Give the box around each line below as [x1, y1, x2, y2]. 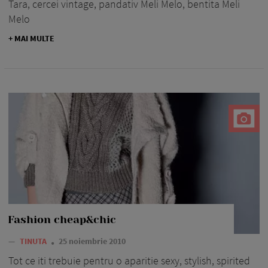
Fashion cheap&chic [8, 214, 116, 226]
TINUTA [20, 236, 48, 247]
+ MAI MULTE [8, 32, 54, 44]
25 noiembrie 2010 [59, 236, 126, 247]
